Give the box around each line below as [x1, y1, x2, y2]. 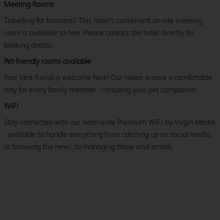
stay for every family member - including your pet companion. [4, 85, 197, 95]
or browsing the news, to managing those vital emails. [4, 142, 173, 152]
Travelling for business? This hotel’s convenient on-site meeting [4, 16, 202, 26]
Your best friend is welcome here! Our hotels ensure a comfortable [4, 73, 212, 82]
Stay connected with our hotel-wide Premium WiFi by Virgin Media [4, 117, 215, 127]
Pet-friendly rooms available [4, 56, 91, 66]
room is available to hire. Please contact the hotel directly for [4, 28, 194, 38]
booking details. [4, 40, 53, 50]
